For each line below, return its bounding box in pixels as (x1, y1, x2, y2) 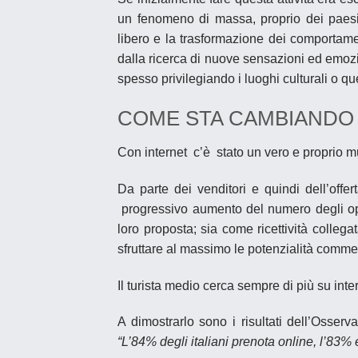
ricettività (257, 221, 308, 236)
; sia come (193, 221, 258, 236)
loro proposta (117, 221, 193, 236)
